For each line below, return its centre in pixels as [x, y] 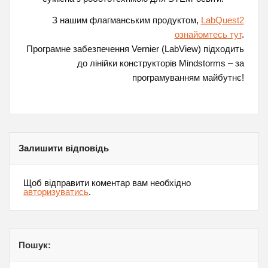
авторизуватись [56, 192]
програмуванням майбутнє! [188, 77]
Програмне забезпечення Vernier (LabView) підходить [135, 48]
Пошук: [35, 245]
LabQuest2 [222, 20]
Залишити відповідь [64, 148]
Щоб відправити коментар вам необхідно [107, 183]
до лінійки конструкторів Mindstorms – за [160, 63]
